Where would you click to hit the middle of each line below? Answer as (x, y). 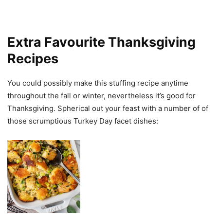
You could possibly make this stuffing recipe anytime (98, 83)
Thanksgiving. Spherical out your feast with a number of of (108, 109)
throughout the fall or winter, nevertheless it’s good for (101, 96)
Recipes (33, 59)
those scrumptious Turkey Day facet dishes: (83, 121)
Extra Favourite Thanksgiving (101, 42)
